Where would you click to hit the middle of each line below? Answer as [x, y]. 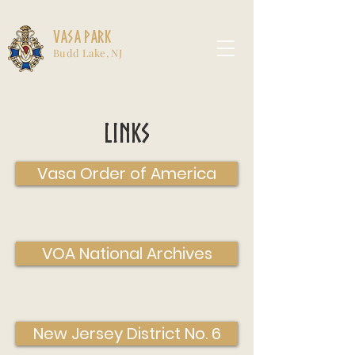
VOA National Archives [127, 254]
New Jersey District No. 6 [127, 334]
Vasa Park [82, 37]
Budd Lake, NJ [88, 53]
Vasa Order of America [127, 174]
